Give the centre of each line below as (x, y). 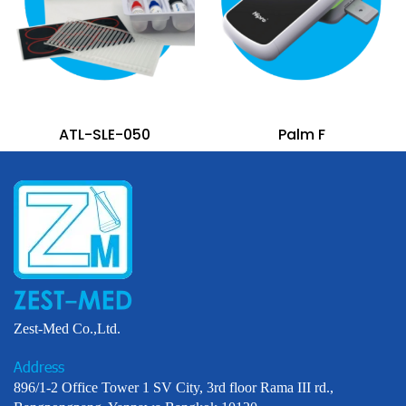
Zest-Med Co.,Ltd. (67, 329)
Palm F (301, 135)
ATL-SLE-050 (105, 135)
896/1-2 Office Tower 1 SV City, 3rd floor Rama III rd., (174, 388)
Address (39, 367)
